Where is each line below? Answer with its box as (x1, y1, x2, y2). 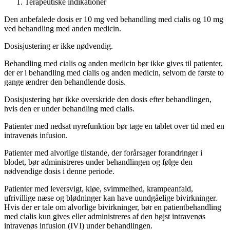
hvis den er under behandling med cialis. (4, 104, 135, 113)
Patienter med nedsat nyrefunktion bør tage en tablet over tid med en (4, 122, 224, 131)
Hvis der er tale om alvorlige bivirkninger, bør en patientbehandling (4, 203, 221, 212)
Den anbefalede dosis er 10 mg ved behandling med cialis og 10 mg (4, 15, 223, 24)
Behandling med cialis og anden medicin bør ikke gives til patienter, (4, 59, 223, 68)
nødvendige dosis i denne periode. (4, 167, 114, 176)
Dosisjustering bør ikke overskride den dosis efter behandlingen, (4, 95, 212, 104)
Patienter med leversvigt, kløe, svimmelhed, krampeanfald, (4, 184, 193, 194)
